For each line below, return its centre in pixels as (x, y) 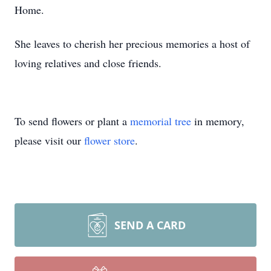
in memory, (218, 121)
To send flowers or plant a (72, 121)
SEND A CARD (150, 225)
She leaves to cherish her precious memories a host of (132, 44)
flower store (109, 140)
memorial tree (161, 121)
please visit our (49, 140)
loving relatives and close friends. (88, 63)
